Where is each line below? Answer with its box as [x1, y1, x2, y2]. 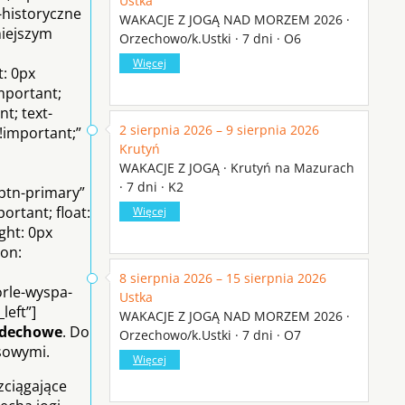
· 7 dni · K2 [119, 177, 184, 195]
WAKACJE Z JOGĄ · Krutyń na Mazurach [119, 158, 354, 176]
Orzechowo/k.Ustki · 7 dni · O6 [119, 29, 301, 47]
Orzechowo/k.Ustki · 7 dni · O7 [119, 325, 301, 344]
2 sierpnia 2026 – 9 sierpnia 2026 [119, 120, 319, 138]
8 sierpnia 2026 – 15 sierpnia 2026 [119, 268, 326, 287]
